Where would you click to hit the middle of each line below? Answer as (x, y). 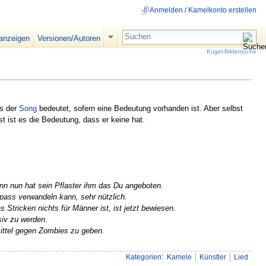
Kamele (179, 257)
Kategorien (143, 257)
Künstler (213, 257)
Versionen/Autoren (69, 38)
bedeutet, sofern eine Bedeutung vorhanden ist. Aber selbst (140, 108)
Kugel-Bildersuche (232, 51)
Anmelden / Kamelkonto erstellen (203, 10)
